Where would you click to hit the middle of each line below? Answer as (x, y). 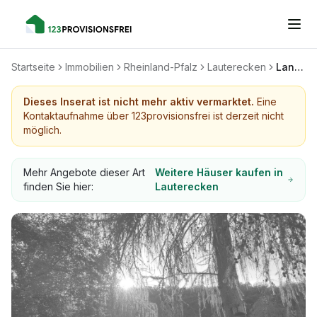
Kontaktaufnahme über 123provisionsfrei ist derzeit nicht (154, 116)
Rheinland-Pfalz (161, 67)
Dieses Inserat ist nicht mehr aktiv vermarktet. (139, 102)
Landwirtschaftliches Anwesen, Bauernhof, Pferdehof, (299, 67)
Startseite (33, 67)
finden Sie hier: (58, 186)
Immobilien (90, 67)
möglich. (42, 130)
